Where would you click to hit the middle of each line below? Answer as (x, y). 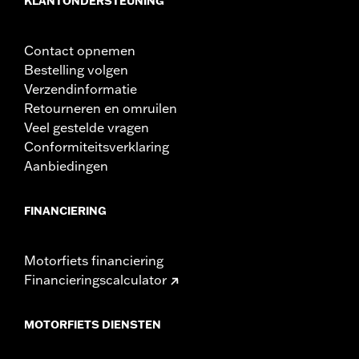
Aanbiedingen (66, 165)
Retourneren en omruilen (101, 108)
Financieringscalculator (95, 279)
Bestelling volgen (76, 69)
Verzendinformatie (81, 89)
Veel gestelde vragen (87, 127)
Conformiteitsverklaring (97, 146)
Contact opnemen (80, 50)
